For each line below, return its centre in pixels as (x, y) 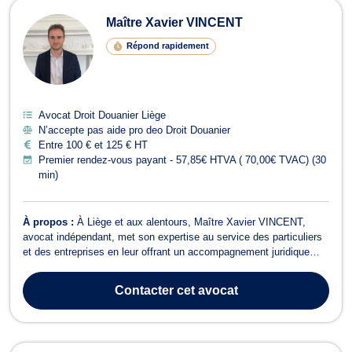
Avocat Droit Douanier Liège (102, 115)
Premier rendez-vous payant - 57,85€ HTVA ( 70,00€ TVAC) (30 (182, 159)
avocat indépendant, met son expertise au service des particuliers (172, 236)
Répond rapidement (167, 46)
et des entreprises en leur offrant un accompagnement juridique (166, 251)
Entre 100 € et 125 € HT (93, 145)
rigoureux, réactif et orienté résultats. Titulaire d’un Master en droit (173, 266)
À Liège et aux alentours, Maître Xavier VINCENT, (191, 222)
